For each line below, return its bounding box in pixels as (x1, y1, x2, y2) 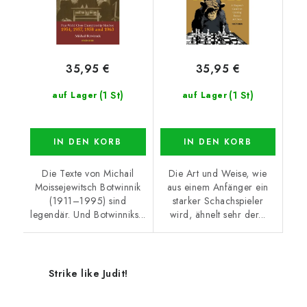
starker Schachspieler (172, 193, 263, 208)
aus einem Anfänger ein (167, 180, 269, 194)
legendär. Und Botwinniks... (30, 207, 146, 221)
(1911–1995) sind (49, 193, 127, 208)
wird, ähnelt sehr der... (169, 207, 266, 221)
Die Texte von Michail (42, 166, 134, 180)
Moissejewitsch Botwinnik (34, 180, 141, 194)
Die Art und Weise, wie (168, 166, 267, 180)
